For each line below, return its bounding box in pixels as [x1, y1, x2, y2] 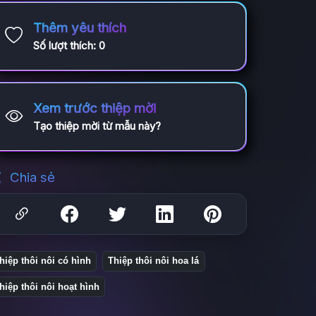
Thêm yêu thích [32, 20, 126, 37]
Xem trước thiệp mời [32, 100, 156, 117]
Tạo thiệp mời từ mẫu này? [32, 119, 161, 133]
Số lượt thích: [32, 39, 99, 53]
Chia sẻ [6, 169, 55, 186]
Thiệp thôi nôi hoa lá [108, 255, 200, 267]
